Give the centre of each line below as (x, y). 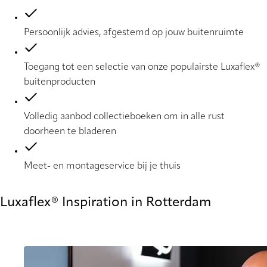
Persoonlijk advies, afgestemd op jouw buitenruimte (134, 33)
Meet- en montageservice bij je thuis (102, 167)
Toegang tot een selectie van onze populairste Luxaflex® (142, 68)
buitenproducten (60, 83)
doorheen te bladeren (70, 132)
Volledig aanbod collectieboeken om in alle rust (124, 117)
